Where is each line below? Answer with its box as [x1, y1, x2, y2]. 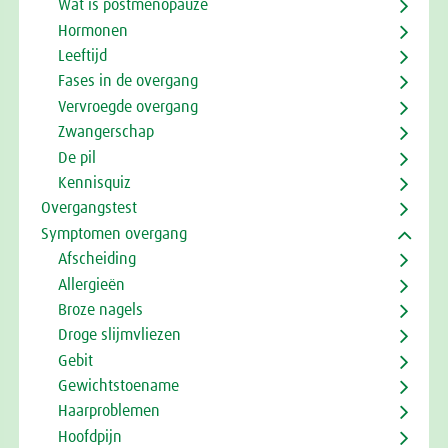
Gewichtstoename [57, 378, 179, 395]
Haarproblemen [57, 403, 160, 420]
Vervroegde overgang [57, 98, 198, 115]
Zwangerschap [57, 124, 154, 141]
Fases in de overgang [57, 73, 198, 90]
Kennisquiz [57, 174, 131, 191]
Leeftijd [57, 48, 107, 64]
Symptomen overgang [41, 225, 187, 242]
